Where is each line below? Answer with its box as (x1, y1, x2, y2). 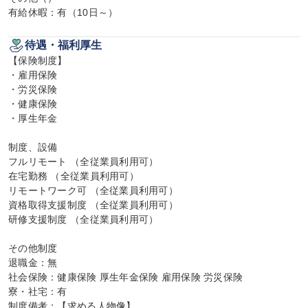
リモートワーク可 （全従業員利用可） (8, 185, 179, 196)
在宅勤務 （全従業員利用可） (8, 170, 139, 181)
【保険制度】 (8, 55, 67, 66)
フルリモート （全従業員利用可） (8, 156, 159, 167)
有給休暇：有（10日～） (8, 7, 118, 18)
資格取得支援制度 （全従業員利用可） (8, 199, 179, 210)
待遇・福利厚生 (25, 39, 102, 51)
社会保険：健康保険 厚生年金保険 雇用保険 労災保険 (8, 272, 243, 283)
